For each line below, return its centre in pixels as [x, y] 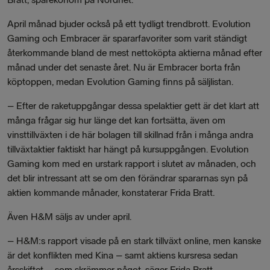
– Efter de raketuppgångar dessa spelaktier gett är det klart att [133, 106]
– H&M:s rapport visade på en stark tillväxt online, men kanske [134, 241]
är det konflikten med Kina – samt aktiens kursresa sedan [123, 255]
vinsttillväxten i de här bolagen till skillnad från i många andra [130, 135]
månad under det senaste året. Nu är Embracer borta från [124, 67]
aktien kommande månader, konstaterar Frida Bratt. [111, 193]
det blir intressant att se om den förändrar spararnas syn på [127, 178]
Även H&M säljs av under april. [69, 217]
